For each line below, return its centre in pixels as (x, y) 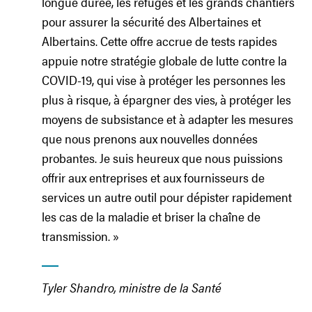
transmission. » (80, 236)
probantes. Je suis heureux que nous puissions (162, 158)
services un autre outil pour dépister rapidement (167, 197)
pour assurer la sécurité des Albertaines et (151, 21)
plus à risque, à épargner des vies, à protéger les (166, 99)
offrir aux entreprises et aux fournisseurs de (153, 177)
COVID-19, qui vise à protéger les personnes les (164, 80)
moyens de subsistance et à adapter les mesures (167, 119)
